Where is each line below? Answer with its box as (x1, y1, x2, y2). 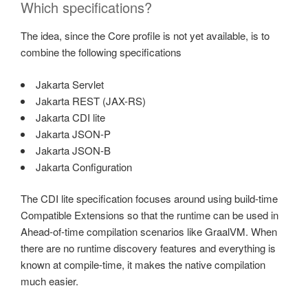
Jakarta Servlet (36, 76, 104, 91)
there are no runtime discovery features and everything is (21, 241, 276, 256)
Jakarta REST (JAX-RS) (36, 93, 146, 108)
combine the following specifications (21, 45, 181, 60)
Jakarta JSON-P (36, 126, 111, 141)
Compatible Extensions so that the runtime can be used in (21, 208, 278, 223)
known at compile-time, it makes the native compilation (21, 257, 265, 272)
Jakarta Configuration (36, 159, 132, 174)
